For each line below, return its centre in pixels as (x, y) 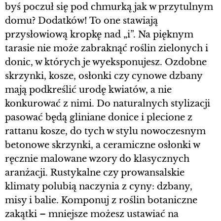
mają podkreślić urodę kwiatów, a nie (88, 90)
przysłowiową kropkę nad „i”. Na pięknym (99, 34)
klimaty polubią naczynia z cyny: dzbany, (99, 186)
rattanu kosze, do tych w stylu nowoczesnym (105, 131)
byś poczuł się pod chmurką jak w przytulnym (109, 7)
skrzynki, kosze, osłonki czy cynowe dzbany (104, 76)
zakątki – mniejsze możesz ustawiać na (92, 214)
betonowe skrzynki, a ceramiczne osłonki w (102, 145)
